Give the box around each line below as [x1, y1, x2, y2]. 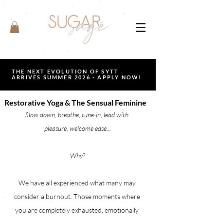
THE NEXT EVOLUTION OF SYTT [12, 68, 119, 74]
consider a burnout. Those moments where [14, 192, 142, 200]
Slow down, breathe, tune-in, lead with [25, 110, 130, 119]
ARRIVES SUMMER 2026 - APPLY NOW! [12, 73, 142, 80]
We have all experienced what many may [18, 178, 137, 187]
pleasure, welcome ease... [44, 124, 111, 132]
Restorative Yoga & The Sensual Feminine [4, 97, 146, 107]
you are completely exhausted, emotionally [15, 205, 140, 214]
